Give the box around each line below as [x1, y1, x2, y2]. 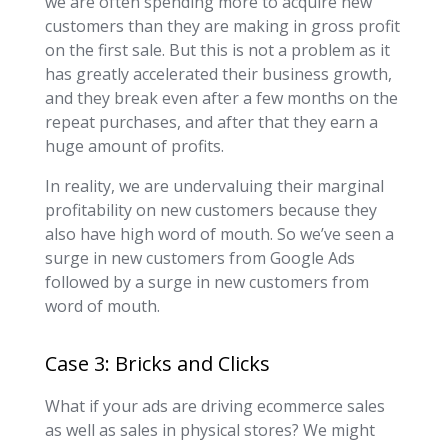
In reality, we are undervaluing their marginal [44, 174, 384, 197]
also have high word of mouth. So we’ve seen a [44, 222, 394, 245]
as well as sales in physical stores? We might [44, 418, 375, 441]
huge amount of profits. [44, 134, 224, 157]
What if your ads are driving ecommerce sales [44, 394, 385, 417]
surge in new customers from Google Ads [44, 246, 355, 269]
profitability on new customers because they [44, 198, 377, 221]
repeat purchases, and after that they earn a [44, 110, 378, 133]
